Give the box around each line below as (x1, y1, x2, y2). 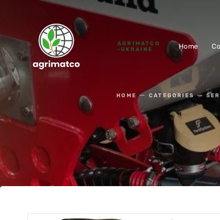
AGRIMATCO (117, 40, 160, 47)
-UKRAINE (117, 46, 153, 53)
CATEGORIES (149, 92, 194, 99)
